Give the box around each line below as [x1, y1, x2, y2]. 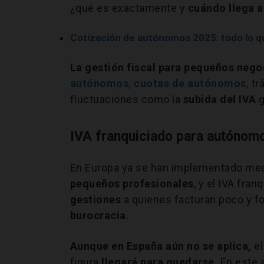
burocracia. [70, 209, 130, 222]
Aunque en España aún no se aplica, [70, 239, 252, 252]
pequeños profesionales [70, 177, 194, 190]
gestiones [70, 193, 121, 206]
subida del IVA [183, 93, 256, 105]
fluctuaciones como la [70, 93, 183, 105]
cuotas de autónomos [134, 77, 246, 90]
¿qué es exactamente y [70, 1, 188, 14]
